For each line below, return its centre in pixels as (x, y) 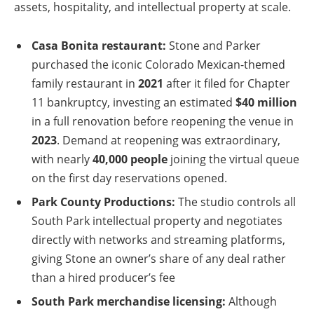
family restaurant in (85, 84)
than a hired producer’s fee (103, 278)
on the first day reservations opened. (129, 178)
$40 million (266, 103)
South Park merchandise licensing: (129, 302)
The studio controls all (235, 202)
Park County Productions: (103, 202)
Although (251, 302)
